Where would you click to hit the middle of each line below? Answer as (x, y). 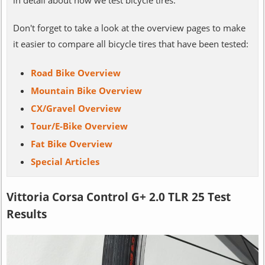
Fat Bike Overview (71, 143)
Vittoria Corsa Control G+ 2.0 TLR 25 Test (118, 197)
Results (26, 214)
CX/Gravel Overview (76, 108)
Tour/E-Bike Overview (79, 126)
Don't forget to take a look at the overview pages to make (129, 28)
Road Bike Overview (75, 72)
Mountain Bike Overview (86, 90)
